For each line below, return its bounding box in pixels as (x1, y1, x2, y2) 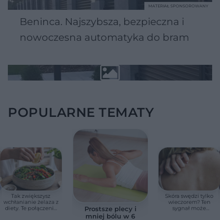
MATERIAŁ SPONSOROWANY (148, 3, 208, 8)
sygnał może (172, 204, 206, 211)
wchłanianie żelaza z (3, 198, 59, 205)
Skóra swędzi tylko (165, 192, 214, 199)
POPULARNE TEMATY (8, 104, 154, 120)
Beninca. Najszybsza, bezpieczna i (20, 15, 184, 27)
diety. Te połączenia (4, 204, 57, 211)
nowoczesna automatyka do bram (20, 31, 189, 43)
